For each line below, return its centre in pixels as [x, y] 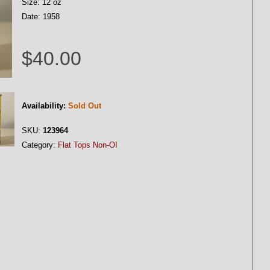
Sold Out [85, 106]
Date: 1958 [41, 17]
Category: [39, 145]
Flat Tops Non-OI [88, 145]
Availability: [44, 106]
